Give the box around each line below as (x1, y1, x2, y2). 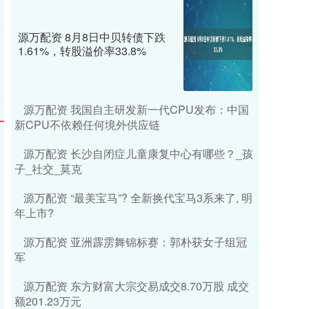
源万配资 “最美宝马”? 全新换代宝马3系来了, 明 (23, 189, 252, 206)
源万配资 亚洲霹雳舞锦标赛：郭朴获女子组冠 (23, 233, 247, 250)
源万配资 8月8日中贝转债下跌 (18, 28, 166, 45)
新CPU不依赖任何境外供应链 (14, 116, 160, 132)
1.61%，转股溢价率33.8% (18, 42, 146, 59)
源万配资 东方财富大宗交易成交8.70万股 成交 (23, 277, 249, 294)
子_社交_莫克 (14, 160, 82, 177)
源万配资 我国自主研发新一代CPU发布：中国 (23, 101, 249, 117)
